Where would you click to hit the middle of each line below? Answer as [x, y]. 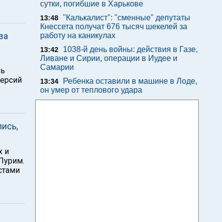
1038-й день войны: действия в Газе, [130, 49]
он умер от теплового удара [91, 90]
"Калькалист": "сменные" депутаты [127, 18]
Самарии [57, 67]
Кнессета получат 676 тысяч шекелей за [114, 27]
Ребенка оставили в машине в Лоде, [130, 81]
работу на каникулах [78, 35]
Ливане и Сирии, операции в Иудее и [109, 58]
